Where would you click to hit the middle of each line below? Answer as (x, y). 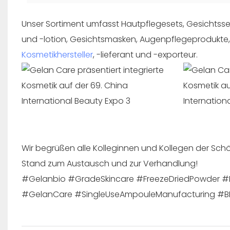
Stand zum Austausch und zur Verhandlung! (109, 164)
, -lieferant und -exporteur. (145, 55)
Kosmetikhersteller (57, 55)
